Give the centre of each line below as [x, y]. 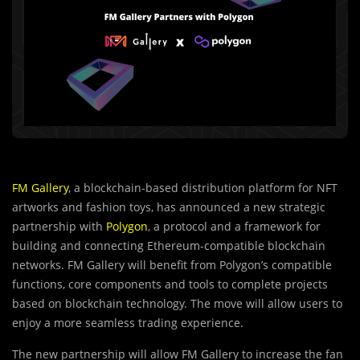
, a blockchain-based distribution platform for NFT [203, 188]
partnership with [59, 227]
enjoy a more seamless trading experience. [128, 323]
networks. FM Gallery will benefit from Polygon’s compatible [172, 265]
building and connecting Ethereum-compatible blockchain [169, 246]
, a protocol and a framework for [234, 227]
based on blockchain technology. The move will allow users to [177, 304]
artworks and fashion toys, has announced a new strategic [169, 207]
